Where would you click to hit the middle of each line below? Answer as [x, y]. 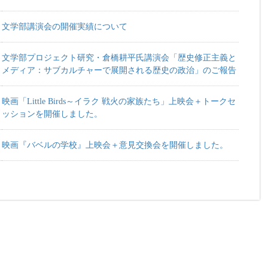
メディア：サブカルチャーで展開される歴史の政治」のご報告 [119, 70]
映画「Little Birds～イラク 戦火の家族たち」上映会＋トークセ [119, 101]
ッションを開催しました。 [52, 114]
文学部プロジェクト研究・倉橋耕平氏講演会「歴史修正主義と [119, 57]
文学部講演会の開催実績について [65, 26]
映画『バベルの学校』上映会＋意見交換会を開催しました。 [115, 145]
